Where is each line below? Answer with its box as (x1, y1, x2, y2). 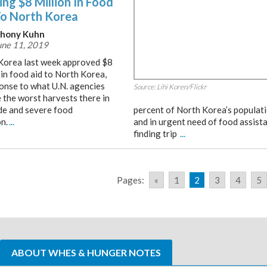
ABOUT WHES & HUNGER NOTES (11, 247, 161, 258)
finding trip (133, 128, 179, 139)
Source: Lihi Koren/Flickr (133, 82, 207, 91)
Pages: (117, 175, 144, 185)
